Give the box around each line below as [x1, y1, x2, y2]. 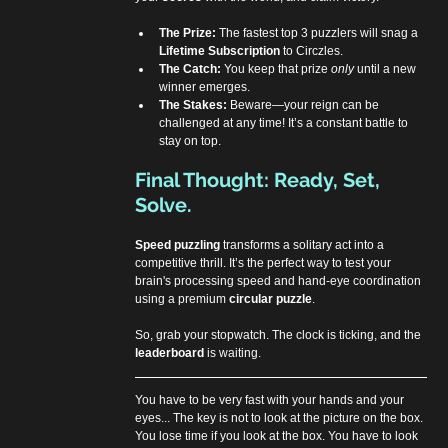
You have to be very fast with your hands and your [135, 392, 408, 407]
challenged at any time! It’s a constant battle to [159, 115, 412, 130]
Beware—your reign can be [227, 97, 383, 112]
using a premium [135, 291, 230, 306]
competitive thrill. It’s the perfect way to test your [135, 255, 395, 270]
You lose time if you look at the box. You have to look [135, 428, 422, 443]
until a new [354, 61, 420, 76]
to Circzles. [280, 43, 344, 58]
